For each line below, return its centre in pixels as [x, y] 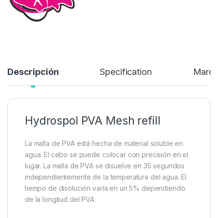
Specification [126, 72]
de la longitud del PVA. [60, 199]
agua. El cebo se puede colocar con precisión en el [107, 154]
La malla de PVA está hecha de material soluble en [104, 143]
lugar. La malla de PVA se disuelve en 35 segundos [105, 165]
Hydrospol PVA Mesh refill [93, 120]
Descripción [33, 72]
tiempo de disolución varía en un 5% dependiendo [105, 188]
